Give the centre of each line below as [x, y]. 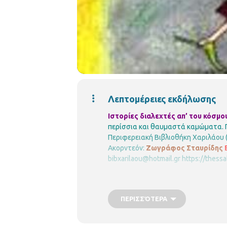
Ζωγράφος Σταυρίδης [184, 148]
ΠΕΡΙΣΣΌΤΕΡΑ [144, 199]
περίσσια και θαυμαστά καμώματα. [166, 127]
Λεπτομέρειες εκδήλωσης [162, 99]
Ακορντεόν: [127, 148]
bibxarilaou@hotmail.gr [144, 159]
